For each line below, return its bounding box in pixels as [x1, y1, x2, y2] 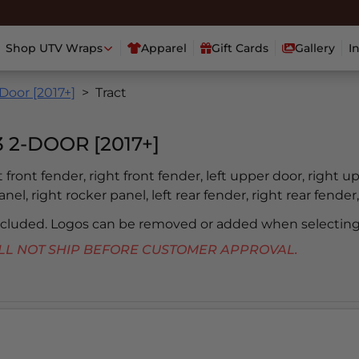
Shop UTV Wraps [5, 41, 103, 56]
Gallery [295, 41, 335, 56]
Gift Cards [212, 41, 269, 56]
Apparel [141, 41, 188, 56]
